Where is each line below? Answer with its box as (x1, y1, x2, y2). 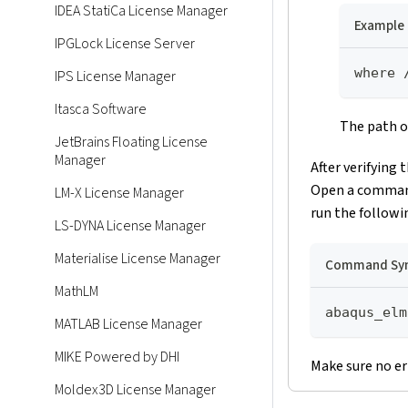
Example (354, 15, 404, 36)
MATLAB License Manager (55, 314, 202, 334)
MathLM (55, 281, 98, 301)
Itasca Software (55, 99, 147, 119)
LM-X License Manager (55, 183, 184, 203)
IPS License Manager (55, 66, 176, 87)
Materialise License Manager (55, 249, 220, 269)
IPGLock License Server (55, 34, 195, 54)
